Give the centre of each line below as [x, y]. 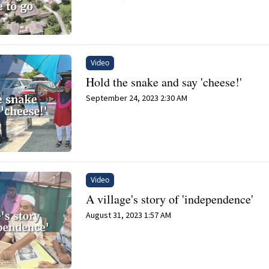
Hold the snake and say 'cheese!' [164, 82]
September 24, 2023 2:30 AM [137, 98]
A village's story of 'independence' [170, 199]
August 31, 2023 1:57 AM [129, 215]
